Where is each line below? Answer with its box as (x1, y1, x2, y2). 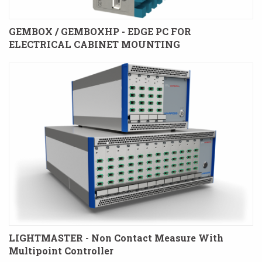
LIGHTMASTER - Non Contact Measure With (9, 231, 223, 244)
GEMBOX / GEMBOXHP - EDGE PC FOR (9, 25, 191, 38)
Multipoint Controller (9, 244, 113, 257)
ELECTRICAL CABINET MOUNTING (9, 38, 180, 51)
